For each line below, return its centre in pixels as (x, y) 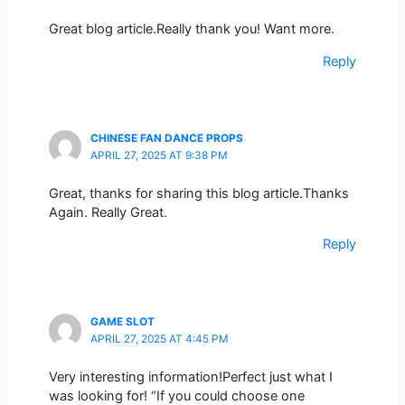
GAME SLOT (122, 322)
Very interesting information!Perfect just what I (190, 377)
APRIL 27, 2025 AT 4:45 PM (159, 339)
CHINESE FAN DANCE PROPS (166, 139)
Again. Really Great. (108, 212)
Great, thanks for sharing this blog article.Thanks (198, 193)
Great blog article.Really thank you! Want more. (191, 28)
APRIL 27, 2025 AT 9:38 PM (159, 156)
